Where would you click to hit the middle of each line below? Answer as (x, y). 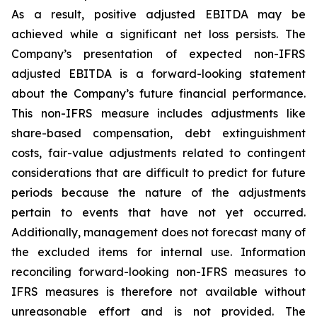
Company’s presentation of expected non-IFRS (158, 53)
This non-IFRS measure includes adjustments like (158, 113)
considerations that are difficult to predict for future (158, 172)
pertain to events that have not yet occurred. (158, 212)
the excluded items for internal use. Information (158, 252)
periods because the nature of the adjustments (158, 192)
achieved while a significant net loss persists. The (158, 34)
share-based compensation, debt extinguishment (158, 133)
